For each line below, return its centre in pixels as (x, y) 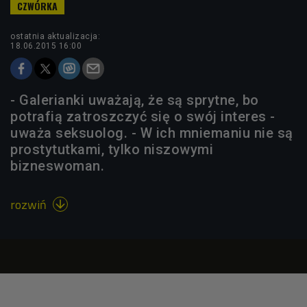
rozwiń (30, 204)
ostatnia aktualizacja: (55, 36)
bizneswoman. (57, 165)
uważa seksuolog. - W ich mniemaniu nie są (152, 133)
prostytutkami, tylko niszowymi (112, 149)
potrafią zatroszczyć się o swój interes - (143, 116)
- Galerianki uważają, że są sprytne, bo (135, 100)
